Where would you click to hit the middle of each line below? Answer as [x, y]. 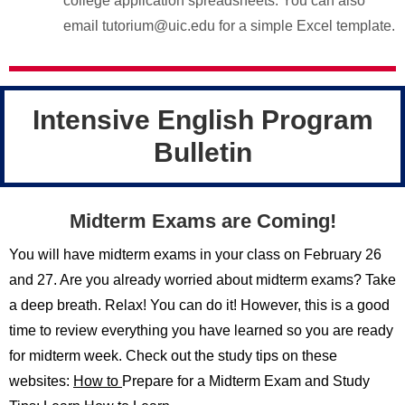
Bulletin [202, 152]
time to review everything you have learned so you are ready [201, 330]
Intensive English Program [202, 120]
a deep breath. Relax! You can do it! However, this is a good [199, 305]
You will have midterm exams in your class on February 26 [195, 254]
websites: [41, 381]
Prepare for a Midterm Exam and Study [246, 381]
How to [98, 381]
